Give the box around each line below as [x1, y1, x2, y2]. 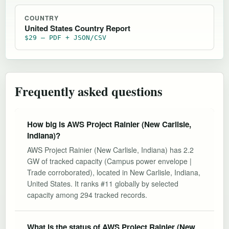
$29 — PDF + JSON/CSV [25, 33, 106, 41]
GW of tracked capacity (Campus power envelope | [27, 155, 192, 166]
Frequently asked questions [15, 81, 163, 100]
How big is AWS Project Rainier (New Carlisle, [27, 118, 191, 130]
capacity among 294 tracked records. [27, 189, 147, 200]
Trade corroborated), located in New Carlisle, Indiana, [27, 167, 200, 177]
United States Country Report [25, 22, 130, 34]
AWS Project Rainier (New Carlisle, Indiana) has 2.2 [27, 144, 194, 155]
